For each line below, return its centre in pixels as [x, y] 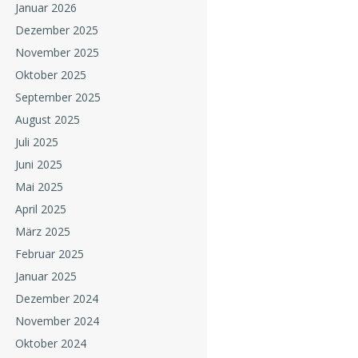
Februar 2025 [49, 254]
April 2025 [40, 209]
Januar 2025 [46, 276]
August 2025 [47, 120]
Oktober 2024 [50, 344]
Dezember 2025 [56, 30]
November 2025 [57, 53]
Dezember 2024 [56, 299]
